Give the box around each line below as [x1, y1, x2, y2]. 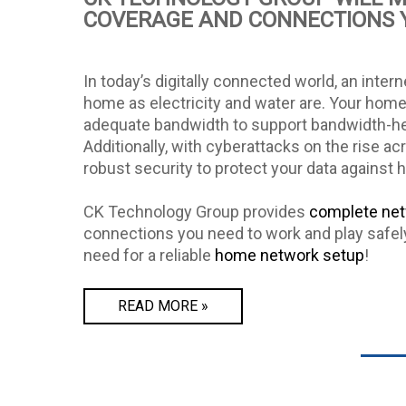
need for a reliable [83, 246, 215, 266]
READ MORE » [118, 297, 208, 315]
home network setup [215, 246, 364, 266]
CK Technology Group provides [83, 202, 309, 222]
